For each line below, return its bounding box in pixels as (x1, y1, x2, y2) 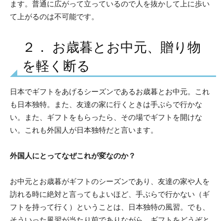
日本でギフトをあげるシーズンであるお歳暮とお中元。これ (10, 86, 210, 96)
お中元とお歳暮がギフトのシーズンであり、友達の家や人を (10, 176, 210, 186)
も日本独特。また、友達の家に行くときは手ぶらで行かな (10, 99, 202, 109)
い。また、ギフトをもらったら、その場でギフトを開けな (10, 112, 202, 122)
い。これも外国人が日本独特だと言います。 (10, 125, 158, 135)
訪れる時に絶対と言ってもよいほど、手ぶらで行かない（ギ (10, 189, 210, 199)
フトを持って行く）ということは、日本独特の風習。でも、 (10, 202, 210, 212)
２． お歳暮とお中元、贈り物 (22, 39, 201, 55)
